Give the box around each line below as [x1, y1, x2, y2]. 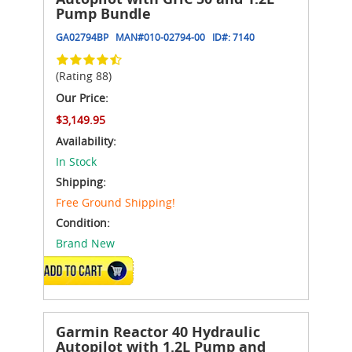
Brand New [56, 235, 115, 251]
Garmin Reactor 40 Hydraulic [56, 321, 260, 342]
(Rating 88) [56, 68, 112, 83]
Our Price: [56, 90, 108, 105]
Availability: [56, 133, 116, 148]
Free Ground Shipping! [56, 194, 175, 210]
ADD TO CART [59, 264, 112, 276]
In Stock [56, 153, 97, 169]
